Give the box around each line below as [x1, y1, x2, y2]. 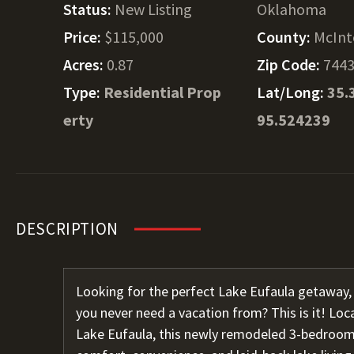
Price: [63, 27, 104, 47]
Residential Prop [104, 82, 221, 102]
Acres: [63, 55, 107, 74]
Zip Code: [257, 55, 324, 74]
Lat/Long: [257, 82, 328, 102]
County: [257, 27, 314, 47]
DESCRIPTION [16, 218, 119, 239]
